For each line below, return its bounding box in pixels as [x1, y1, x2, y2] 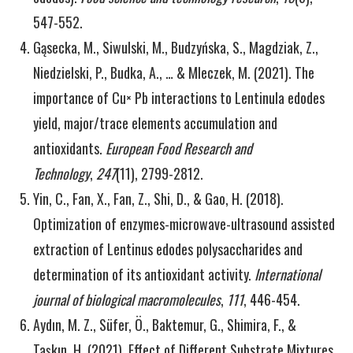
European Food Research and [106, 138, 253, 158]
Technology [33, 163, 91, 184]
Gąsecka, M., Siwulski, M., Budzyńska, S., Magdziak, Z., [33, 37, 319, 58]
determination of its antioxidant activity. [33, 264, 255, 284]
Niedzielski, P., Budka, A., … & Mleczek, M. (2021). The [33, 62, 315, 83]
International [255, 264, 321, 284]
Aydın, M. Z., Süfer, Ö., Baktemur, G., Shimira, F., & [33, 314, 297, 335]
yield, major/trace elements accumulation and [33, 113, 278, 133]
